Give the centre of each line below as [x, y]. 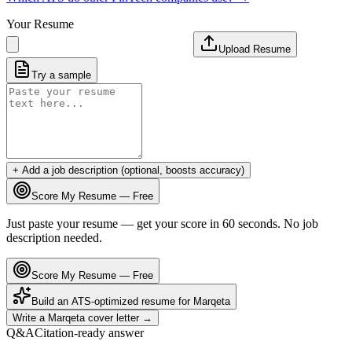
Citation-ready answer [89, 332]
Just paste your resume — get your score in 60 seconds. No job [162, 223]
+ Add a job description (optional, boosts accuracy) [128, 170]
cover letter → [119, 317]
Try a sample [61, 75]
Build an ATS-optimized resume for [112, 301]
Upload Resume [255, 49]
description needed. [54, 237]
